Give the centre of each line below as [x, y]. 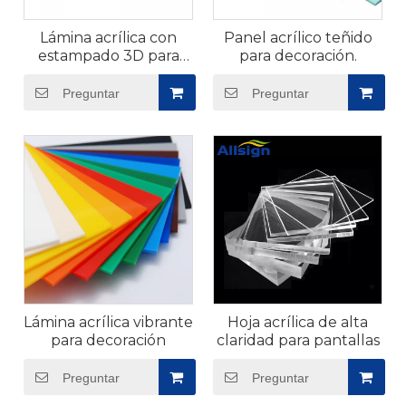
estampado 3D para [108, 56]
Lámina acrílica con [108, 38]
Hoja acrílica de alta [298, 322]
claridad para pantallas [298, 340]
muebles [108, 74]
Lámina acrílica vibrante [108, 322]
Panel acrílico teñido [298, 38]
